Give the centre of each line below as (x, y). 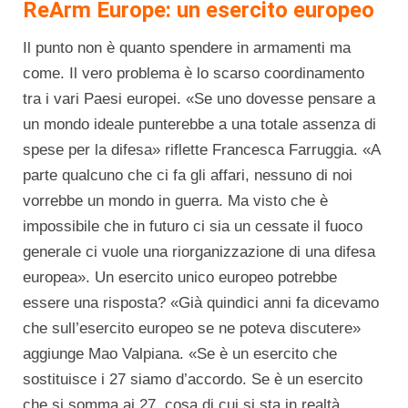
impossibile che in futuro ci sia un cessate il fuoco (193, 227)
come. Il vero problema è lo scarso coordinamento (194, 74)
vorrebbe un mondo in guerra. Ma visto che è (175, 201)
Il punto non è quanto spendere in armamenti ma (187, 48)
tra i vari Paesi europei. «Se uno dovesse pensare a (199, 99)
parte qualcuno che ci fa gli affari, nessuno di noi (188, 176)
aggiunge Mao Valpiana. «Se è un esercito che (180, 354)
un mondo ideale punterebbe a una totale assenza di (199, 125)
